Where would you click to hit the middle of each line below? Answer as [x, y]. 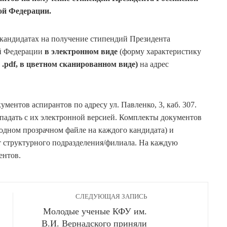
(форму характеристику [159, 52]
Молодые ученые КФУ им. [95, 212]
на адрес [153, 64]
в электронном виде [81, 52]
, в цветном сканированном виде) [77, 64]
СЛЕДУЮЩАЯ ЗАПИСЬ [111, 197]
